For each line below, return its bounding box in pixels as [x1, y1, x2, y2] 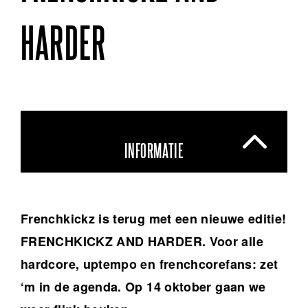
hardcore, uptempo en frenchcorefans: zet [21, 255, 278, 274]
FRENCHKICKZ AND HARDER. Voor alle [21, 232, 263, 251]
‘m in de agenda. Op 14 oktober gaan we [21, 278, 266, 296]
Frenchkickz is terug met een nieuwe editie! [21, 210, 287, 228]
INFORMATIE [124, 142, 184, 162]
